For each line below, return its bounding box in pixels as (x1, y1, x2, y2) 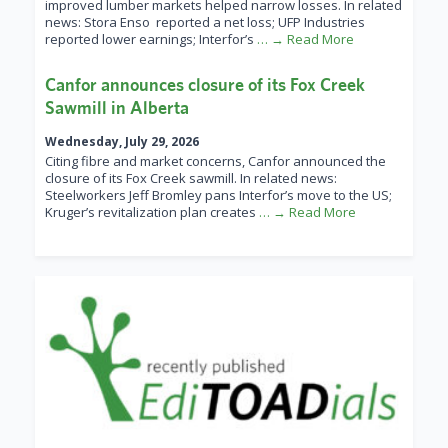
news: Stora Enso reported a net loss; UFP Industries (45, 13, 365, 32)
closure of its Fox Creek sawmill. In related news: (45, 169, 337, 188)
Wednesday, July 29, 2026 (45, 133, 199, 151)
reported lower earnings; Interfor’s (45, 30, 257, 49)
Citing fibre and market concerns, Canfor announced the (45, 152, 386, 171)
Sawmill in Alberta (45, 97, 189, 119)
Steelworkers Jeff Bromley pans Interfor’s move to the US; (45, 186, 392, 205)
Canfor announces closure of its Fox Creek (45, 74, 365, 96)
